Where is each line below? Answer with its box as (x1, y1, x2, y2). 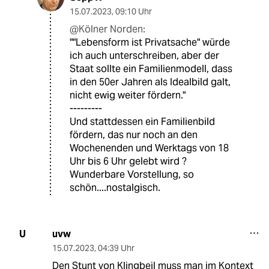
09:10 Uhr (115, 5, 152, 17)
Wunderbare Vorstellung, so (70, 168, 194, 181)
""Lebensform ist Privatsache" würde (70, 35, 230, 49)
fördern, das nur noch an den (70, 128, 198, 141)
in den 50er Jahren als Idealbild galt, (70, 75, 231, 88)
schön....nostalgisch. (70, 181, 160, 194)
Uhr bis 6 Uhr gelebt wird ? (70, 154, 187, 168)
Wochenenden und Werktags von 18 (70, 141, 229, 154)
